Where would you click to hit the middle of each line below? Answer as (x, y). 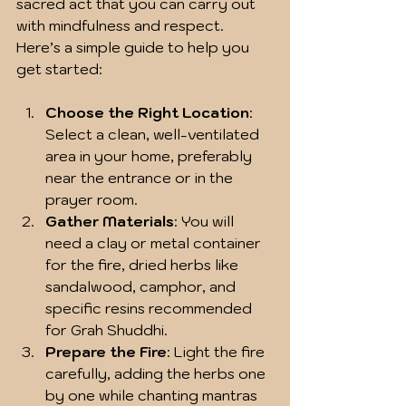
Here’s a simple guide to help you (135, 48)
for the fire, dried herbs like (144, 265)
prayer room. (92, 200)
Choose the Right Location (147, 113)
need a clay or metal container (155, 243)
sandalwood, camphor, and (142, 287)
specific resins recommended (150, 309)
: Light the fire (217, 352)
